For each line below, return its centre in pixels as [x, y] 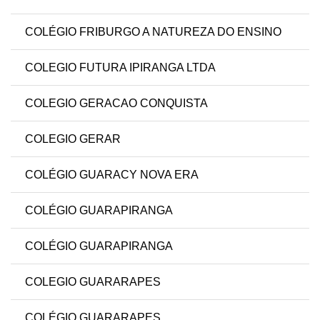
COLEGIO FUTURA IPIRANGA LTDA [120, 68]
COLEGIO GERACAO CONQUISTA [116, 104]
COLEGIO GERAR [73, 139]
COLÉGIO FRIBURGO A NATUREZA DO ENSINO [153, 32]
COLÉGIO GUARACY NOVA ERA [112, 175]
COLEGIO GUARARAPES [93, 282]
